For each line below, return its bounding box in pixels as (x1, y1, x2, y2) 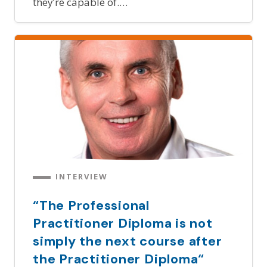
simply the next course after (33, 232, 222, 250)
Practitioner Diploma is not (33, 214, 213, 232)
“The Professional (33, 196, 150, 214)
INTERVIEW (55, 170, 108, 182)
